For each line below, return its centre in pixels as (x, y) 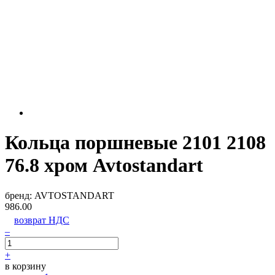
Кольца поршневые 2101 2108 (135, 143)
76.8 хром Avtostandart (104, 165)
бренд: (20, 195)
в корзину (25, 266)
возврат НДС (42, 220)
